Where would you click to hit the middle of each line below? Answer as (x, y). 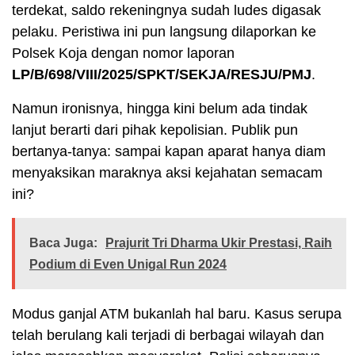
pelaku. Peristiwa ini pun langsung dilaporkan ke (164, 32)
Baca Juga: (63, 243)
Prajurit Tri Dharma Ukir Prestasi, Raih (219, 243)
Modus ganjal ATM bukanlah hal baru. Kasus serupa (177, 314)
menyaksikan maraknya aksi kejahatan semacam (167, 173)
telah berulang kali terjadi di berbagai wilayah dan (168, 336)
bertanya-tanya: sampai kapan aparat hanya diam (169, 152)
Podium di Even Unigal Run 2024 (128, 265)
